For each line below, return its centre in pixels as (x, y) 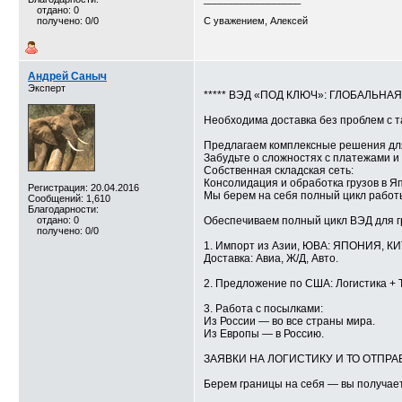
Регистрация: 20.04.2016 (83, 188)
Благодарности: (63, 209)
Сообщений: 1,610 (69, 198)
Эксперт (47, 88)
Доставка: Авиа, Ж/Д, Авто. (271, 258)
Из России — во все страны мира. (289, 321)
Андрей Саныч (67, 76)
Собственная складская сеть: (279, 170)
